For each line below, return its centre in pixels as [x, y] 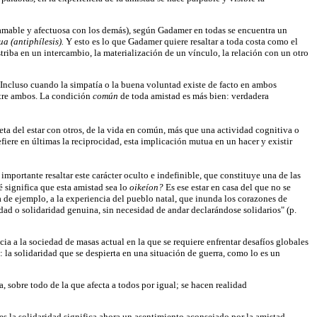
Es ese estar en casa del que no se [228, 187]
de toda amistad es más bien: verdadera [195, 96]
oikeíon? [148, 187]
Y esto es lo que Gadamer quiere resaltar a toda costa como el [182, 41]
